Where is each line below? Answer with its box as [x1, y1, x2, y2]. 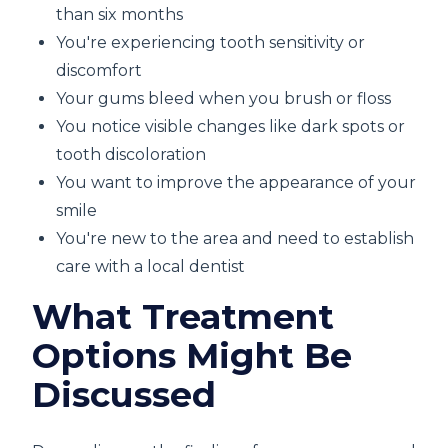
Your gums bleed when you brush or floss [56, 89, 391, 108]
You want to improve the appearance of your [56, 173, 416, 192]
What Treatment [32, 295, 334, 338]
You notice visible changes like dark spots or [56, 117, 405, 136]
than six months [56, 5, 183, 24]
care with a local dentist [56, 257, 245, 276]
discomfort [56, 61, 142, 80]
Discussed [32, 373, 216, 416]
